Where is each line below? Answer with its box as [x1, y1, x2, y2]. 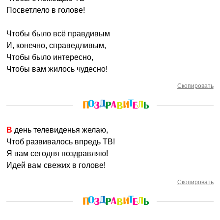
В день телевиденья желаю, [12, 126, 109, 134]
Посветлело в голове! [6, 6, 85, 14]
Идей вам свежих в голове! [6, 161, 106, 169]
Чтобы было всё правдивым [6, 29, 110, 38]
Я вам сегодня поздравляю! [6, 149, 109, 158]
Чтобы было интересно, [6, 53, 94, 61]
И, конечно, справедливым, [6, 41, 107, 50]
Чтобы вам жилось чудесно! [6, 65, 108, 73]
